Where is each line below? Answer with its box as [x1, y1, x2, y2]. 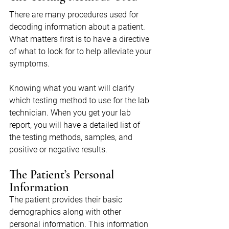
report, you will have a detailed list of [9, 120, 142, 130]
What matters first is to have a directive [9, 34, 151, 44]
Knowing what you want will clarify [9, 83, 136, 94]
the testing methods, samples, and [9, 132, 134, 143]
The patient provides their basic [9, 195, 124, 205]
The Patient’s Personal [9, 167, 117, 182]
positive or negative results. [9, 145, 107, 155]
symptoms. [9, 59, 50, 69]
